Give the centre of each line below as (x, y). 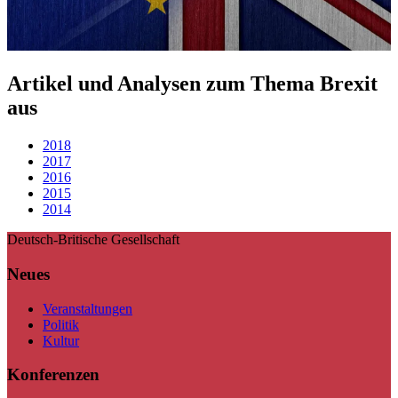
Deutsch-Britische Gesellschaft (93, 240)
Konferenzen (53, 375)
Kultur (61, 340)
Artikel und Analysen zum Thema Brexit (192, 84)
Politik (61, 324)
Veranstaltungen (88, 308)
